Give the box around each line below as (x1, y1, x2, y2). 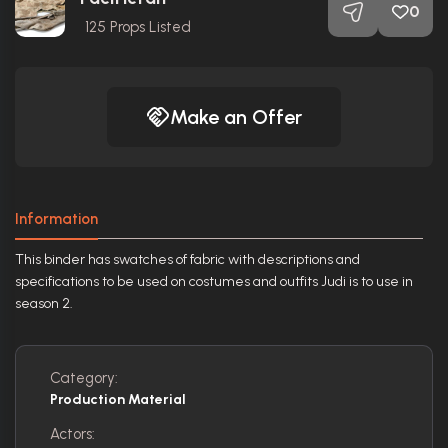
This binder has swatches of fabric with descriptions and (15, 250, 360, 268)
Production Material (50, 390, 186, 408)
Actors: (50, 424, 95, 443)
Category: (50, 368, 118, 387)
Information (15, 209, 98, 228)
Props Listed (106, 17, 191, 36)
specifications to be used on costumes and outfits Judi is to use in (15, 272, 413, 290)
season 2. (15, 294, 73, 312)
